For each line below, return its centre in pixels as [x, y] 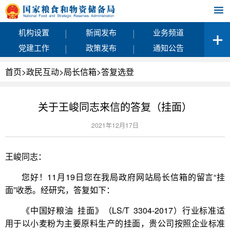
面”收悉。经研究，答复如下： [60, 190]
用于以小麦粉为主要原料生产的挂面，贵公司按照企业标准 [115, 223]
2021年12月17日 [115, 125]
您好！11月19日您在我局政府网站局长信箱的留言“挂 [123, 177]
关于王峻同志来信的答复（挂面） [115, 107]
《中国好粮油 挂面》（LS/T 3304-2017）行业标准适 [123, 210]
